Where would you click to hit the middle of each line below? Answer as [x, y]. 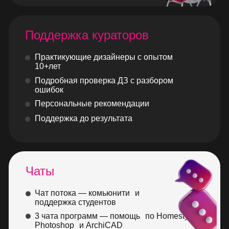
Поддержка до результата [84, 118]
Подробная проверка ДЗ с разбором [104, 81]
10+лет [48, 66]
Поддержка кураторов [87, 35]
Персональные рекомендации [92, 104]
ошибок [49, 90]
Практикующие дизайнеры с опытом [104, 57]
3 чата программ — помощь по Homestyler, [117, 216]
